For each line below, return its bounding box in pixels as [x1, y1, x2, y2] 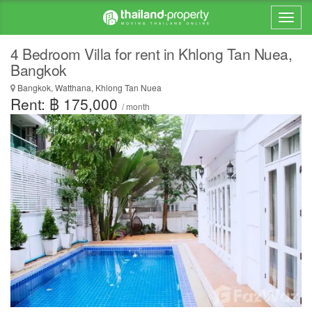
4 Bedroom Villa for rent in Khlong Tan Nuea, [10, 43, 292, 64]
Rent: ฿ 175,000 [10, 93, 122, 114]
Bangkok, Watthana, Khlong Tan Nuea [15, 81, 162, 93]
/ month [122, 100, 150, 112]
